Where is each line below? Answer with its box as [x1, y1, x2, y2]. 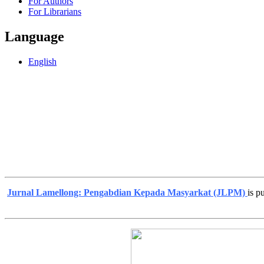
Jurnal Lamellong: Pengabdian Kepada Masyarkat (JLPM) [7, 187, 247, 198]
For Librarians [28, 6, 81, 17]
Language [5, 29, 64, 45]
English [28, 57, 57, 67]
